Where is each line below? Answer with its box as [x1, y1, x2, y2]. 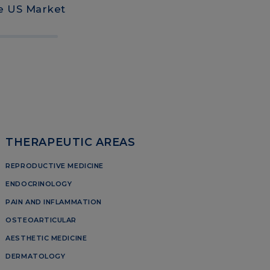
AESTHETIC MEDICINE [5, 234, 87, 243]
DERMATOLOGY [5, 252, 66, 261]
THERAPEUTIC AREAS [5, 136, 136, 149]
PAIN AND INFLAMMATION [5, 198, 102, 207]
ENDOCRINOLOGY [5, 180, 72, 189]
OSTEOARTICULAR [5, 216, 77, 225]
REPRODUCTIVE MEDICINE [5, 162, 104, 171]
